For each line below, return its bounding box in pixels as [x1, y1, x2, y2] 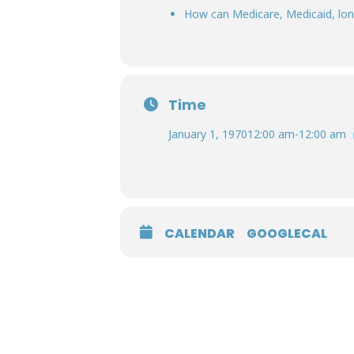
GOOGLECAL [247, 224, 327, 243]
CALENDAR [164, 224, 235, 243]
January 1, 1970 [168, 126, 247, 141]
